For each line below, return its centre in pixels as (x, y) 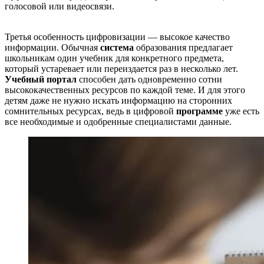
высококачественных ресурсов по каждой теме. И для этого (125, 90)
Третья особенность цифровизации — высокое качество (117, 37)
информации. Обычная (52, 47)
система (117, 47)
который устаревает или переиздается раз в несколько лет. (121, 68)
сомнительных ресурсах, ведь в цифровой (90, 111)
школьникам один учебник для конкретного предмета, (114, 58)
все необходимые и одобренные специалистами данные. (118, 121)
